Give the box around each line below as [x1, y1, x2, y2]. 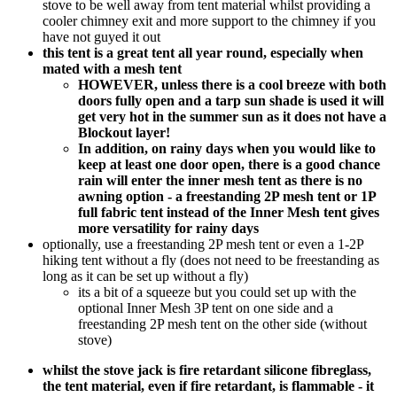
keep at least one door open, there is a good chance [78, 156, 380, 172]
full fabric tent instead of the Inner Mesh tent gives [78, 204, 379, 220]
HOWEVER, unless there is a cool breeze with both [78, 76, 386, 92]
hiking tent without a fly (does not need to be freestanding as [43, 252, 379, 268]
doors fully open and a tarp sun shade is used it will [78, 92, 384, 108]
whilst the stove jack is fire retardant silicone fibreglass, [43, 362, 371, 378]
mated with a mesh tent [43, 60, 182, 76]
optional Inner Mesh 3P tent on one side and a [78, 300, 333, 315]
